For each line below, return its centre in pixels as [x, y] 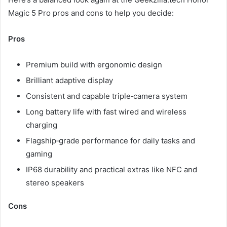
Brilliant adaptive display [69, 80]
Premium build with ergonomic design [94, 64]
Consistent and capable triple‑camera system [107, 96]
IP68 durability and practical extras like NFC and [111, 169]
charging [42, 125]
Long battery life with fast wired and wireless [106, 111]
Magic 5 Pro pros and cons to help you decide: [91, 13]
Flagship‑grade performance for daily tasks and [110, 140]
